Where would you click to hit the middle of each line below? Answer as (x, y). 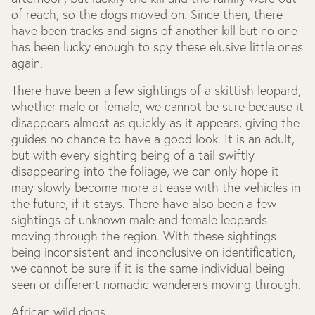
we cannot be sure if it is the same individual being (148, 268)
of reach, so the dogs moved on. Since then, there (147, 14)
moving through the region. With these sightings (144, 236)
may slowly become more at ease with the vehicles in (156, 187)
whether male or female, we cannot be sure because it (157, 107)
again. (27, 63)
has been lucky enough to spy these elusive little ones (157, 47)
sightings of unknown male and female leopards (139, 220)
